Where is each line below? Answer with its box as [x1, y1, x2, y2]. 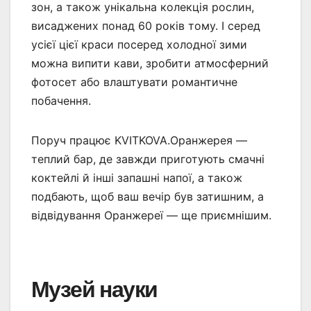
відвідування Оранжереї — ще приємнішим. [31, 208, 271, 223]
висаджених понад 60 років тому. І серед [31, 19, 260, 33]
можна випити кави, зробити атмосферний [31, 56, 269, 71]
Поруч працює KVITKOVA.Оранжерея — [31, 133, 247, 148]
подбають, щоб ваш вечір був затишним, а [31, 190, 264, 204]
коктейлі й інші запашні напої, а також [31, 171, 242, 185]
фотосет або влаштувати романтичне [31, 75, 237, 90]
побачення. [31, 94, 91, 108]
